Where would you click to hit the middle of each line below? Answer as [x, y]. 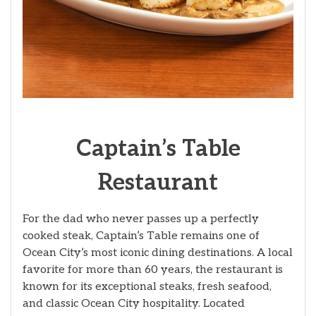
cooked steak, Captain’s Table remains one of [141, 236]
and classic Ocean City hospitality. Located [134, 303]
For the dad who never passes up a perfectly [141, 219]
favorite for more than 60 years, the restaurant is [153, 269]
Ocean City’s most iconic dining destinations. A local [158, 253]
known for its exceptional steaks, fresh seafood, [147, 286]
